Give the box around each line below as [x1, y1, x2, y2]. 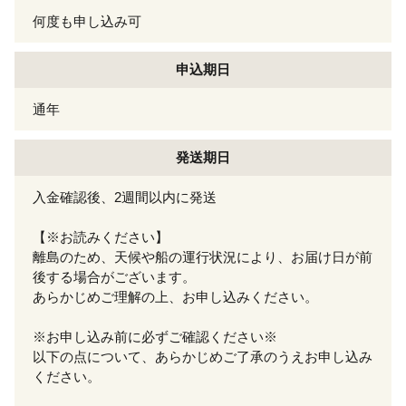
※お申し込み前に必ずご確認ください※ [33, 328, 277, 344]
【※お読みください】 [33, 228, 169, 245]
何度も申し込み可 [33, 13, 141, 29]
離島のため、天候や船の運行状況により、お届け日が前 [33, 248, 372, 265]
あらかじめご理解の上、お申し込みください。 [33, 288, 318, 304]
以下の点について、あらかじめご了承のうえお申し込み [33, 348, 372, 364]
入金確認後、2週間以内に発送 [33, 188, 217, 205]
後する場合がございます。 [33, 268, 196, 285]
